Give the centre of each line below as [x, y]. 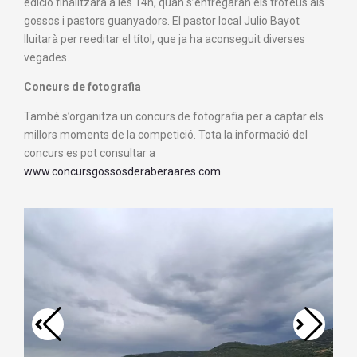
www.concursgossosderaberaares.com [122, 171]
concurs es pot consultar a [90, 153]
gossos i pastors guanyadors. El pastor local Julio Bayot [162, 21]
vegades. [47, 57]
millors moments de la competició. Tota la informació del [166, 135]
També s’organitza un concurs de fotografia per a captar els [174, 116]
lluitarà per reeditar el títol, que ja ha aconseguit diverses [165, 39]
